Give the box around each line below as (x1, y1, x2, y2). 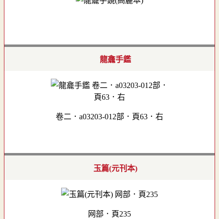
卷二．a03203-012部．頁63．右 (56, 112, 163, 121)
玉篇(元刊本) (93, 164, 137, 173)
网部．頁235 (88, 209, 131, 218)
